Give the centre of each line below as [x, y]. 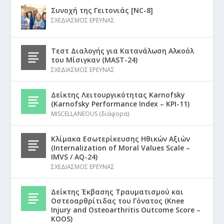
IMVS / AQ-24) [74, 157]
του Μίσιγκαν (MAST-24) [94, 60]
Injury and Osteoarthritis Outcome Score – [126, 210]
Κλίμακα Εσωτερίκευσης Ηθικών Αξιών [121, 139]
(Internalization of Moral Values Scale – [121, 148]
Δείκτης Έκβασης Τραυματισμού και [117, 192]
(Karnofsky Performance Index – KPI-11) [120, 104]
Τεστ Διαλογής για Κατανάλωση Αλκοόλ [123, 51]
